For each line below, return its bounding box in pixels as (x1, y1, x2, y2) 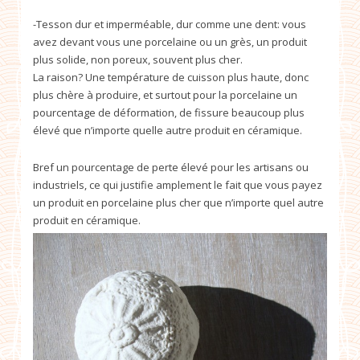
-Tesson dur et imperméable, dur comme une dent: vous (33, 16, 306, 31)
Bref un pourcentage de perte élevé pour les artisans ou (33, 159, 309, 174)
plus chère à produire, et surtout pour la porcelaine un (33, 87, 297, 102)
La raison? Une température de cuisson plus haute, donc (33, 69, 309, 84)
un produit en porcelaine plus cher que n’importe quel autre (33, 194, 324, 210)
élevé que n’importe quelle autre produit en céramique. (33, 122, 302, 137)
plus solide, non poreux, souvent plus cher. (33, 51, 243, 67)
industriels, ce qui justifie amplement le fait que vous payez (33, 177, 322, 192)
